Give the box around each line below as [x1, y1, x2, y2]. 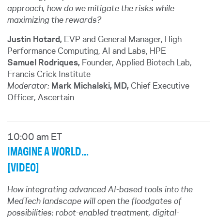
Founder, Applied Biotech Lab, [80, 59, 192, 67]
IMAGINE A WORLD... [7, 147, 89, 157]
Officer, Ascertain [7, 94, 74, 102]
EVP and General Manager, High [62, 36, 182, 44]
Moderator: [7, 82, 49, 90]
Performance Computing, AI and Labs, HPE [7, 47, 166, 55]
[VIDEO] [7, 163, 39, 173]
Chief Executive [129, 82, 189, 90]
